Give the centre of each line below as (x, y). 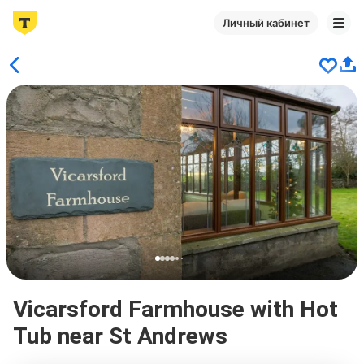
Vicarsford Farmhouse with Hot (175, 309)
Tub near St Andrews (120, 336)
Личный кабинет (266, 23)
